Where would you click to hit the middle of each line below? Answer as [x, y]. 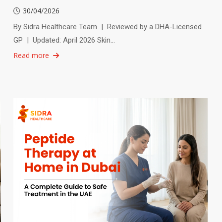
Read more [31, 55]
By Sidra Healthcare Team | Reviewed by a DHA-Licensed [107, 27]
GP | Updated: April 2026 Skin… [64, 40]
